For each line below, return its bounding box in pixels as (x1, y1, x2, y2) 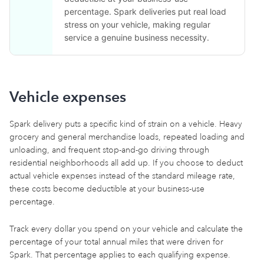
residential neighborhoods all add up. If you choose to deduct (9, 158, 243, 168)
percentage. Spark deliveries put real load (64, 6, 226, 16)
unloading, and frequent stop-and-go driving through (9, 145, 209, 155)
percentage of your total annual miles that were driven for (9, 237, 223, 247)
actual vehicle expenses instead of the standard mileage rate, (9, 171, 235, 181)
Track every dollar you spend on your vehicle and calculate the (9, 224, 243, 234)
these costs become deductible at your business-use (9, 184, 204, 194)
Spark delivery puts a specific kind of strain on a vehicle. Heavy (9, 119, 242, 129)
